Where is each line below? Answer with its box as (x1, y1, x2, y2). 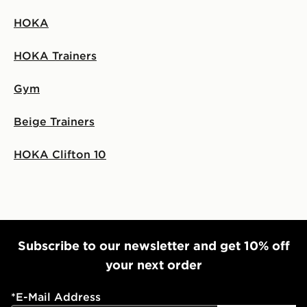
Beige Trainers (14, 114, 95, 129)
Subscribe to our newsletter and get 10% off (17, 238, 290, 254)
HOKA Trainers (14, 49, 97, 63)
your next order (105, 257, 202, 273)
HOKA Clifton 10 (14, 147, 106, 162)
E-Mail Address (16, 290, 101, 304)
